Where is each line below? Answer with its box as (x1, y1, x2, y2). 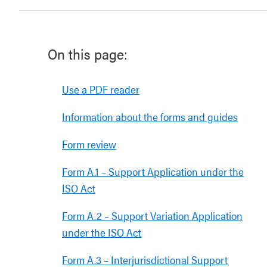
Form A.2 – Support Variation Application (62, 208, 243, 223)
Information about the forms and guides (62, 109, 238, 124)
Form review (62, 136, 116, 151)
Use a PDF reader (62, 82, 139, 97)
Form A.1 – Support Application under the (62, 164, 244, 179)
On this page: (48, 44, 128, 64)
